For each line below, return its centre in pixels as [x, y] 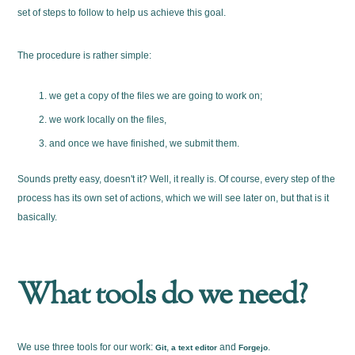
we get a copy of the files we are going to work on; [156, 95]
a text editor [195, 348]
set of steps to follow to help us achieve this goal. [122, 12]
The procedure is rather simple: [85, 55]
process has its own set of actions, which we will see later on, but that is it [174, 198]
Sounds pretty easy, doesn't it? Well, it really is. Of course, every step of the [177, 179]
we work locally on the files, [108, 119]
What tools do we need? [162, 296]
